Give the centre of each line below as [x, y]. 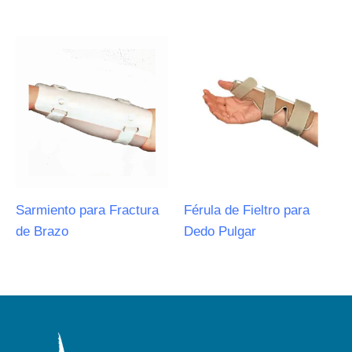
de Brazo [42, 231]
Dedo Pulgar [220, 231]
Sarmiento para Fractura [87, 210]
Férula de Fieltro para [247, 210]
